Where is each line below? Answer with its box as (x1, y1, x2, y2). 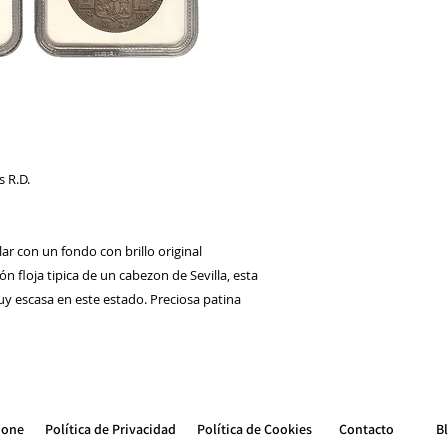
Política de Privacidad (45, 420, 176, 439)
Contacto (339, 420, 394, 439)
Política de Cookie (197, 420, 306, 439)
